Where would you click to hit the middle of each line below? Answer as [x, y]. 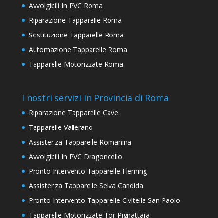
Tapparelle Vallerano [61, 127]
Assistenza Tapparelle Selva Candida [86, 185]
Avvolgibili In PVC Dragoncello [75, 156]
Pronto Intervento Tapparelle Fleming [88, 171]
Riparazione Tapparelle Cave [73, 112]
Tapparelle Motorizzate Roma [76, 64]
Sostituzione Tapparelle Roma [76, 35]
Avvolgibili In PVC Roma [65, 6]
